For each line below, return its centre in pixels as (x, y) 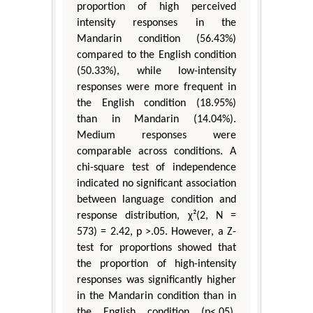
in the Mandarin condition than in (156, 297)
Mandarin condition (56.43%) (156, 39)
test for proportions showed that (156, 248)
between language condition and (156, 200)
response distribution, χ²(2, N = (156, 216)
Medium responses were (156, 136)
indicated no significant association (156, 184)
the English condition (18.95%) (156, 104)
